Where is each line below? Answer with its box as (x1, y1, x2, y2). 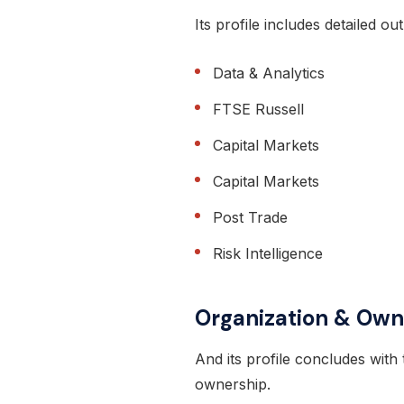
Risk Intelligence (213, 244, 323, 263)
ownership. (195, 375, 271, 394)
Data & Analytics (213, 64, 325, 83)
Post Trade (213, 208, 288, 227)
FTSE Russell (213, 100, 304, 119)
